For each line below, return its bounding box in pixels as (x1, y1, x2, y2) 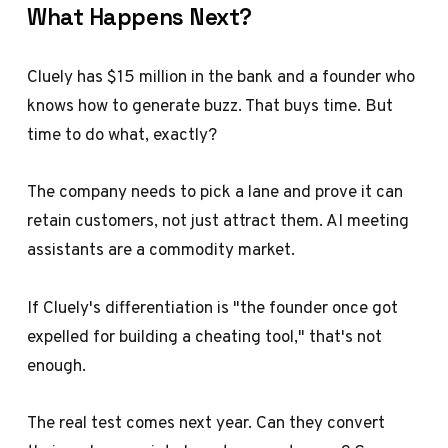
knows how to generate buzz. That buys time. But (27, 92, 394, 119)
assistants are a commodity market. (27, 236, 296, 263)
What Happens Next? (27, 2, 252, 32)
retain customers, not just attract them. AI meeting (27, 207, 410, 234)
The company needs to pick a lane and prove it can (27, 178, 404, 205)
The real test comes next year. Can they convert (27, 409, 386, 436)
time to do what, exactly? (27, 121, 218, 148)
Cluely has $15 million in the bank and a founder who (27, 63, 416, 90)
